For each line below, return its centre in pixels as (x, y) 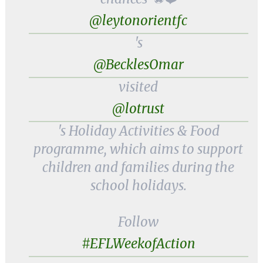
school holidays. (138, 186)
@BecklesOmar (138, 65)
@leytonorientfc (139, 21)
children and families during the (139, 167)
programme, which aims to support (139, 149)
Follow (139, 222)
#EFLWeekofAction (138, 244)
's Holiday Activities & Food (138, 131)
